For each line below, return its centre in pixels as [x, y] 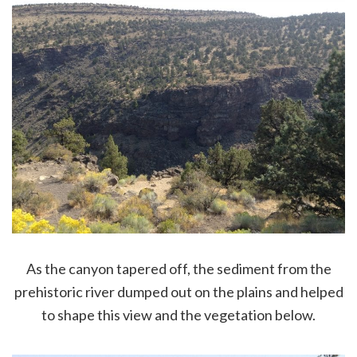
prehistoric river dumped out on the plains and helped [178, 291]
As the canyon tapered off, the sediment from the [178, 268]
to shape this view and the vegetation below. [178, 314]
